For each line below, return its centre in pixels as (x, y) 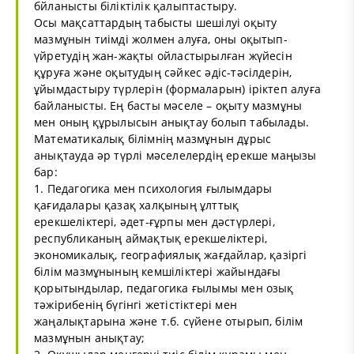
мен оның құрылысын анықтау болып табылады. (172, 122)
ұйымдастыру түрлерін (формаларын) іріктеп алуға (178, 88)
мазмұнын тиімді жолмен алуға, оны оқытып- (161, 39)
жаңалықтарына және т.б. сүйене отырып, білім (169, 321)
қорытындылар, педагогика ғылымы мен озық (164, 288)
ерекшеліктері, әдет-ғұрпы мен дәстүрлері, (154, 221)
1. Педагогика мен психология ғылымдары (153, 188)
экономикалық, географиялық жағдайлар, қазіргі (171, 254)
